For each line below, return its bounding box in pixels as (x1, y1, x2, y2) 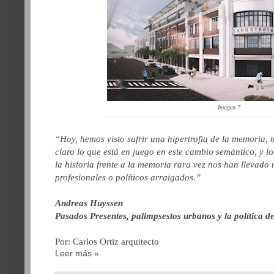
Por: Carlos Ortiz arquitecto (55, 235, 159, 246)
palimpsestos (131, 210, 181, 221)
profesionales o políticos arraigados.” (55, 171, 201, 182)
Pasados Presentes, (55, 210, 131, 221)
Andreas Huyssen (55, 197, 123, 208)
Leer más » (55, 248, 99, 258)
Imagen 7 (218, 103, 241, 111)
